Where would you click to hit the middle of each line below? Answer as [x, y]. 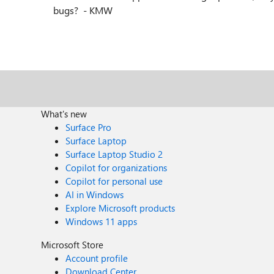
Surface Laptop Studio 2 [114, 154]
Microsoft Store [72, 245]
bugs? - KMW [83, 10]
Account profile [97, 258]
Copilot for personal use [114, 181]
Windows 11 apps [102, 221]
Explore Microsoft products [120, 208]
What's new [64, 114]
